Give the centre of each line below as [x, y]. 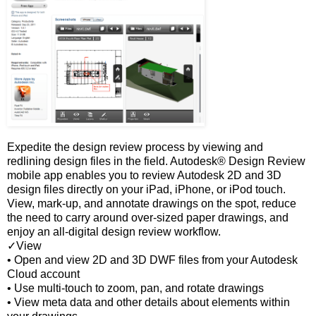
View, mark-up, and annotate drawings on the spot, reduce [152, 204]
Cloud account [43, 274]
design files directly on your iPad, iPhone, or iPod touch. [146, 190]
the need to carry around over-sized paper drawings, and [148, 218]
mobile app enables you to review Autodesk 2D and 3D [144, 176]
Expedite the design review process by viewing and [135, 147]
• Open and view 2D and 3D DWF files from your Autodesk [152, 260]
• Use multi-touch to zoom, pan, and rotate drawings [135, 288]
